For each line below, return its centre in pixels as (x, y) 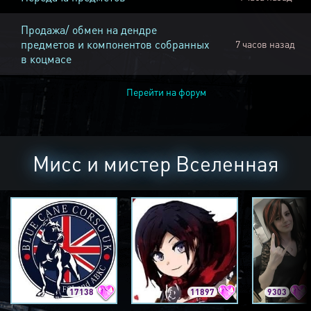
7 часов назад (265, 44)
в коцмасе (46, 59)
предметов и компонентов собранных (115, 44)
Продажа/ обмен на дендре (89, 30)
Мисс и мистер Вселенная (155, 163)
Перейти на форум (166, 92)
